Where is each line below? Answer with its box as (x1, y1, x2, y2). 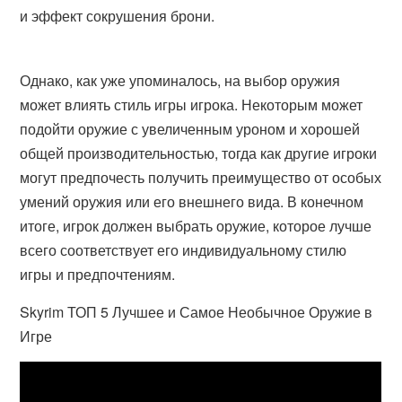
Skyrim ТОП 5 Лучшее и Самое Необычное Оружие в (20, 301, 373, 322)
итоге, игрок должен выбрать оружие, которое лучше (20, 215, 372, 236)
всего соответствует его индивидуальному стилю (20, 240, 347, 260)
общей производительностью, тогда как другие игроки (20, 143, 378, 163)
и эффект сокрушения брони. (20, 5, 215, 26)
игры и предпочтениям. (20, 264, 176, 284)
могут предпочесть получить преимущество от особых (20, 167, 382, 188)
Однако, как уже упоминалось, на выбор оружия (20, 70, 341, 91)
